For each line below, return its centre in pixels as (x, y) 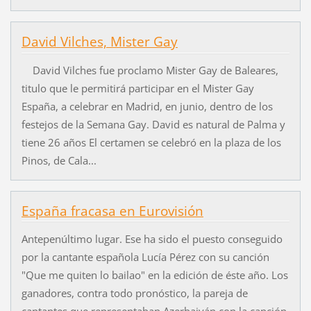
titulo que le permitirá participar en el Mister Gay (137, 88)
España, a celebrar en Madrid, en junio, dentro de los (147, 106)
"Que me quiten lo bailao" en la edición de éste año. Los (154, 275)
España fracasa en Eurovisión (112, 211)
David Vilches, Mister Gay (99, 42)
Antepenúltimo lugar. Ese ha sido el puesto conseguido (152, 238)
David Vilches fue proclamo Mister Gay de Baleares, (150, 70)
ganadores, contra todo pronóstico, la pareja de (134, 293)
